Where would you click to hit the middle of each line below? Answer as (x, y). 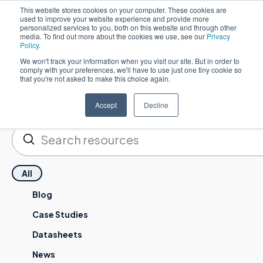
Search (32, 149)
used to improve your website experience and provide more (114, 18)
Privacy (218, 36)
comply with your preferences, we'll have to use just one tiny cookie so (131, 70)
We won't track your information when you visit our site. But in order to (130, 61)
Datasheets (57, 234)
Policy (29, 45)
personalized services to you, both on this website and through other (128, 27)
